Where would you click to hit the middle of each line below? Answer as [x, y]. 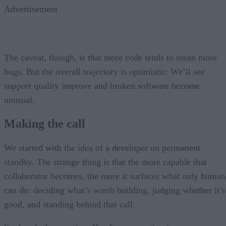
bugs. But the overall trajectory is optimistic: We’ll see [104, 71]
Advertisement [31, 9]
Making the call [45, 124]
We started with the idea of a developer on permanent [102, 148]
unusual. [19, 100]
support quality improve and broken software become [102, 86]
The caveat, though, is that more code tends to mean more [110, 57]
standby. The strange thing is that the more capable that [105, 162]
